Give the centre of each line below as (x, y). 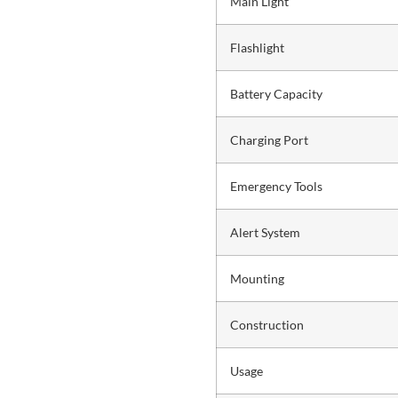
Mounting (257, 279)
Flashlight (257, 48)
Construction (267, 325)
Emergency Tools (276, 187)
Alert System (265, 233)
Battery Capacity (276, 94)
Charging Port (269, 140)
